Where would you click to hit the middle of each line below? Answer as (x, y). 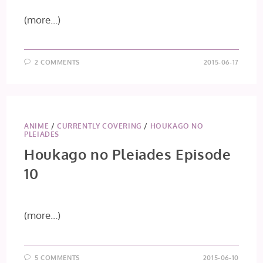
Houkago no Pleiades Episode (128, 154)
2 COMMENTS (57, 62)
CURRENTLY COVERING (100, 126)
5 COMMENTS (57, 258)
